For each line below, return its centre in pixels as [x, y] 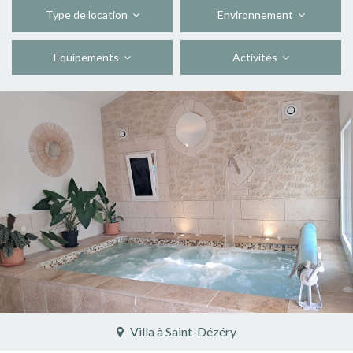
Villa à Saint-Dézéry [182, 332]
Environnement [257, 15]
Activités [257, 57]
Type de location [89, 15]
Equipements [89, 57]
